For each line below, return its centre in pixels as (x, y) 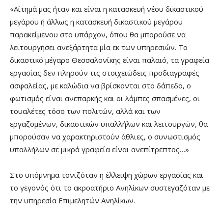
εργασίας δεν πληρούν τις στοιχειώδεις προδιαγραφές (105, 72)
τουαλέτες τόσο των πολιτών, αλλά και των (85, 111)
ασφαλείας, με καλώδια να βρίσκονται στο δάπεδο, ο (100, 85)
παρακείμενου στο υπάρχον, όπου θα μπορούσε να (98, 34)
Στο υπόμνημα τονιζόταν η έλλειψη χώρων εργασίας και (107, 175)
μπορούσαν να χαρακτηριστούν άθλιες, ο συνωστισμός (105, 136)
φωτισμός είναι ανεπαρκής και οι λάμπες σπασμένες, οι (105, 98)
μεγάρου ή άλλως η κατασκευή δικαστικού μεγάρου (96, 21)
